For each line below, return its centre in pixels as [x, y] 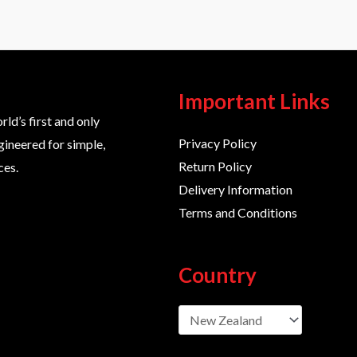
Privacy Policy [218, 143]
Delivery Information [235, 190]
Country [218, 275]
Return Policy [215, 167]
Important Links [254, 101]
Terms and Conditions [238, 213]
